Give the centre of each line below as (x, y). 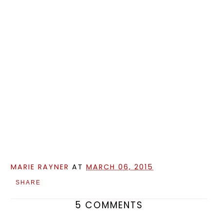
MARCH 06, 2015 (120, 167)
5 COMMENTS (109, 205)
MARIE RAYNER (40, 167)
